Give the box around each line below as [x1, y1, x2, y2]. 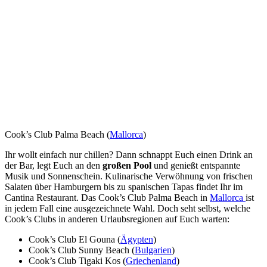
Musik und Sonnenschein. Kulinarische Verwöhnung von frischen [5, 171, 253, 182]
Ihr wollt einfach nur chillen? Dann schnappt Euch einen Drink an [5, 150, 253, 160]
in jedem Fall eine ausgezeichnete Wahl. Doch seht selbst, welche [5, 203, 250, 214]
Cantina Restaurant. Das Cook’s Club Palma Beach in [5, 193, 210, 203]
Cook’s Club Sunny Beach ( [29, 245, 135, 256]
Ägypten [120, 234, 153, 245]
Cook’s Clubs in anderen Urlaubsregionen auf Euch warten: [5, 214, 229, 225]
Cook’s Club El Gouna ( [29, 234, 120, 245]
